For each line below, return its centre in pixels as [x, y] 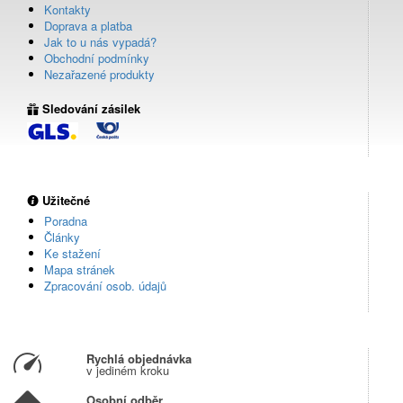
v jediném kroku [127, 370]
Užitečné [64, 200]
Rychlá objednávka [139, 358]
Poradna [66, 220]
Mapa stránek [80, 269]
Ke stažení [72, 253]
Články [62, 237]
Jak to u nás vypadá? [100, 42]
